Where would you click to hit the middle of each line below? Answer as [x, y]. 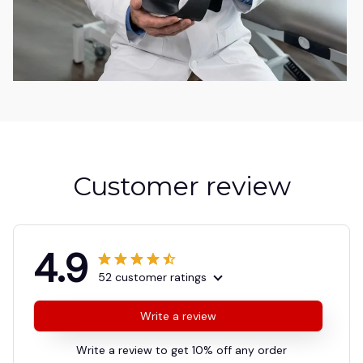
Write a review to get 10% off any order [181, 350]
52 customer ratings [152, 277]
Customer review [181, 186]
